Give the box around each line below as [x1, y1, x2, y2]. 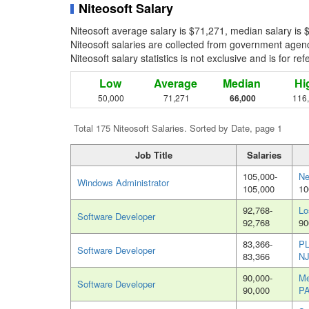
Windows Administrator [77, 176, 169, 190]
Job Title [134, 148, 172, 162]
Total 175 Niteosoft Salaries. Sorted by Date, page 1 [74, 121, 282, 135]
